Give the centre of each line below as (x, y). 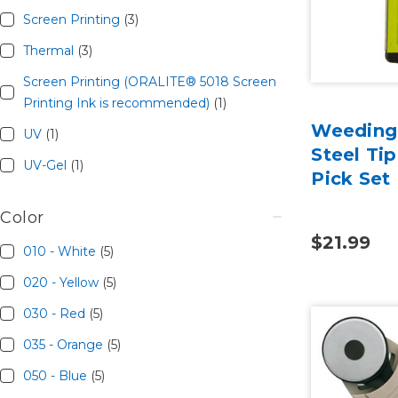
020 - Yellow (62, 283)
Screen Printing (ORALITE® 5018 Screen (149, 82)
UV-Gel (46, 166)
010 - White (61, 252)
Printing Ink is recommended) (118, 103)
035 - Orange (64, 345)
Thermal (50, 51)
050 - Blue (56, 376)
